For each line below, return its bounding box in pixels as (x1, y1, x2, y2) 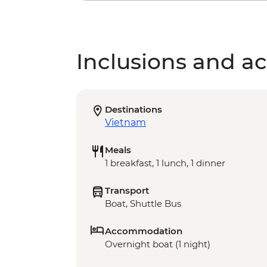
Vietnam (105, 117, 146, 129)
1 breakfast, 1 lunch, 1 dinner (105, 157, 225, 169)
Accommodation (105, 225, 182, 237)
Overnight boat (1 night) (105, 238, 210, 250)
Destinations (105, 104, 162, 116)
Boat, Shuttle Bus (105, 198, 181, 210)
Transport (105, 185, 149, 197)
